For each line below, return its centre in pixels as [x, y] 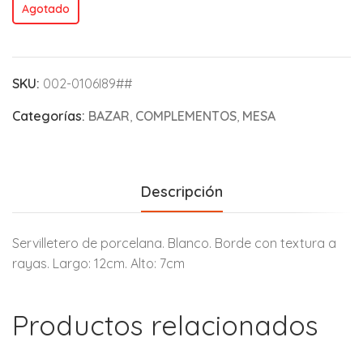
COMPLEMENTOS [186, 115]
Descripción [181, 191]
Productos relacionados [165, 325]
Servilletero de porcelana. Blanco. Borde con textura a [174, 243]
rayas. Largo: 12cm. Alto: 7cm [98, 263]
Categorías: [50, 115]
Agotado [45, 9]
